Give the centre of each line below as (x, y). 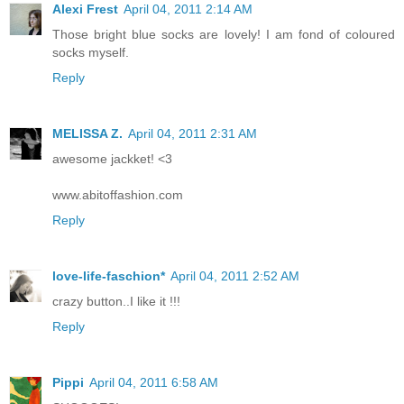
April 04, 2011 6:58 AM (154, 383)
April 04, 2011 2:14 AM (188, 9)
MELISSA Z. (87, 134)
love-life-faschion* (109, 276)
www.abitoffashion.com (118, 195)
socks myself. (91, 53)
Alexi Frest (85, 9)
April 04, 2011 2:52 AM (235, 276)
